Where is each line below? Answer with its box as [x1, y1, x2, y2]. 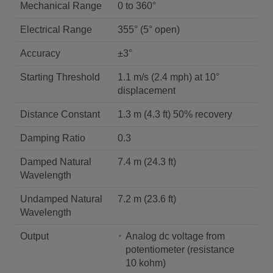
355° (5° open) [118, 24, 180, 35]
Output [20, 231, 49, 241]
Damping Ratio [20, 133, 85, 143]
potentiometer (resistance [126, 244, 235, 255]
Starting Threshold [20, 72, 100, 82]
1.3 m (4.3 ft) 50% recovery [118, 109, 232, 119]
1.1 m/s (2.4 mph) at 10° [118, 72, 151, 82]
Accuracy [20, 48, 60, 58]
